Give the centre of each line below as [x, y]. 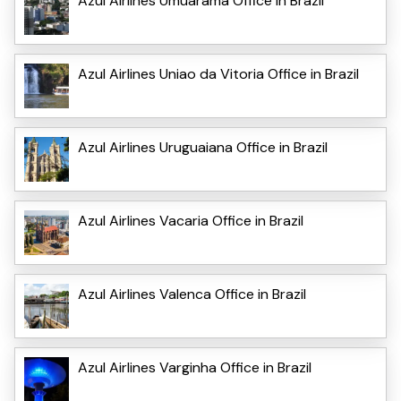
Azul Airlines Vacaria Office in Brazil [191, 220]
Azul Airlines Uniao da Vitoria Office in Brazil [218, 73]
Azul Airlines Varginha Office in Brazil [195, 367]
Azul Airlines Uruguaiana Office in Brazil [203, 147]
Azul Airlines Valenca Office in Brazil [192, 294]
